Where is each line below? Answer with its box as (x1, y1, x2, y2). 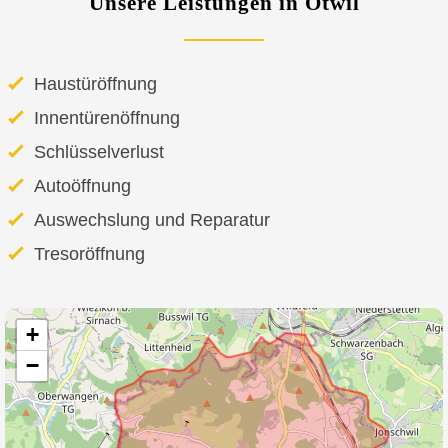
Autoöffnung (34, 175, 131, 196)
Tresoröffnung (34, 243, 145, 264)
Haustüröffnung (34, 73, 157, 94)
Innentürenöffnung (34, 107, 180, 128)
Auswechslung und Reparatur (34, 209, 270, 230)
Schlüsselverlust (34, 141, 164, 162)
